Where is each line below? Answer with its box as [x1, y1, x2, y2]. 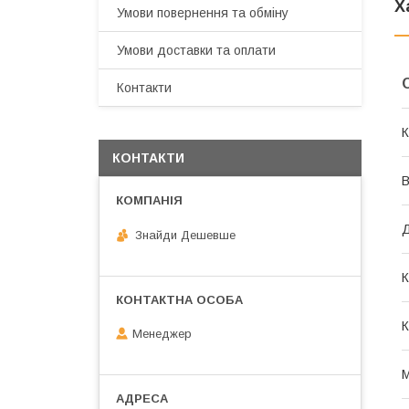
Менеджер [132, 327, 192, 341]
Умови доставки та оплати [117, 43, 276, 58]
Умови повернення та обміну [117, 5, 288, 20]
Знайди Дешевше [135, 227, 236, 242]
